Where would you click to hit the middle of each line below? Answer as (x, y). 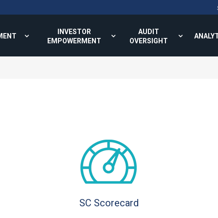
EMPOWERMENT (74, 41)
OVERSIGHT (149, 41)
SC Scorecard (109, 203)
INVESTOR (74, 32)
